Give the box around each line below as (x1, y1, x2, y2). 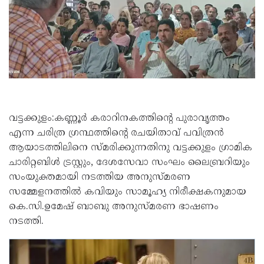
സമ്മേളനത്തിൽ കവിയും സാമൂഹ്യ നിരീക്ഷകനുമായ (9, 186, 246, 198)
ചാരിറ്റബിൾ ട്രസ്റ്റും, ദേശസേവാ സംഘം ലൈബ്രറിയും (9, 157, 250, 169)
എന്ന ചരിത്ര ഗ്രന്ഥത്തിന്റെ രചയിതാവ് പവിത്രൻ (9, 127, 224, 139)
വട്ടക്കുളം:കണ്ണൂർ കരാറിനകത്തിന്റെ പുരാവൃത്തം (9, 113, 230, 124)
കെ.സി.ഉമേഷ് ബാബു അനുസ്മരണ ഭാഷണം (9, 201, 219, 213)
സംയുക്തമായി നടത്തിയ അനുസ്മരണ (9, 171, 190, 183)
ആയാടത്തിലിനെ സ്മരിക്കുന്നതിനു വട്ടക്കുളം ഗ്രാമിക (9, 142, 252, 154)
